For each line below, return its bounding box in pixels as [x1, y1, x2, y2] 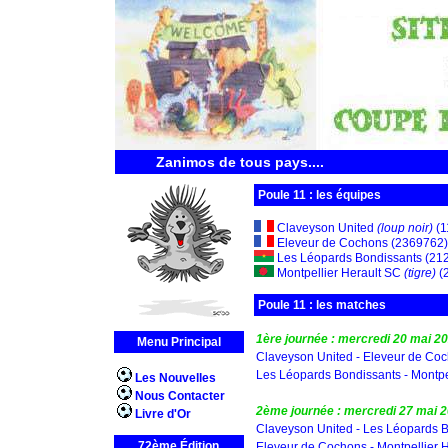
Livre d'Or [134, 407, 191, 421]
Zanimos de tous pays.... [156, 154, 324, 170]
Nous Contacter [134, 389, 225, 403]
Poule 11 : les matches [257, 298, 386, 312]
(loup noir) [376, 221, 433, 235]
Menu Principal [136, 335, 221, 349]
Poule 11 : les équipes [257, 188, 381, 202]
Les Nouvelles [134, 371, 216, 385]
